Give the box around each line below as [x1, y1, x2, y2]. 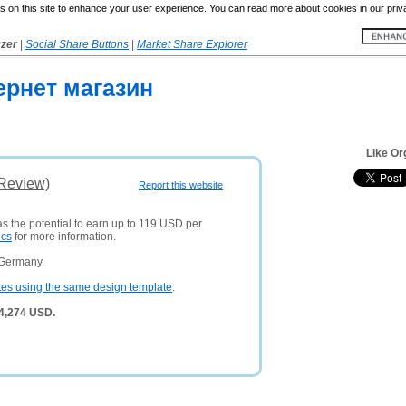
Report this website [139, 179, 223, 190]
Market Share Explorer [137, 38, 247, 51]
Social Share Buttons [25, 38, 129, 51]
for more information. [12, 230, 116, 243]
